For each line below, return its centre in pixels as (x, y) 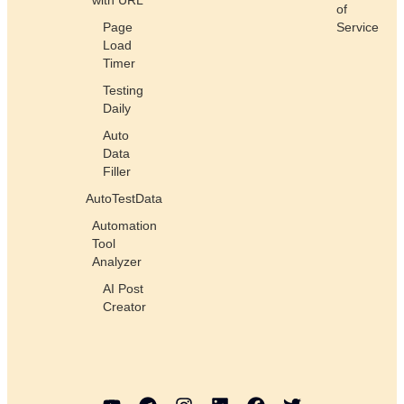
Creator (124, 306)
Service (358, 27)
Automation (124, 225)
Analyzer (116, 261)
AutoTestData (124, 198)
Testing (124, 90)
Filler (117, 171)
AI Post (123, 288)
